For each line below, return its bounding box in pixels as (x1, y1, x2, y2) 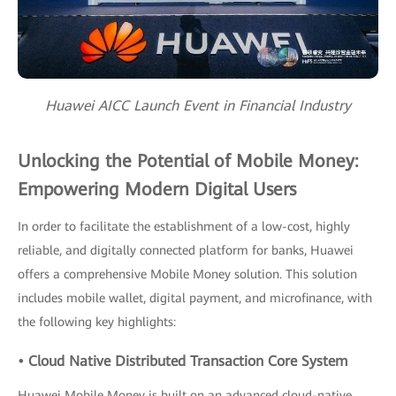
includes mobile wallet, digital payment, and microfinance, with (18, 291, 372, 306)
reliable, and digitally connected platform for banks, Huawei (18, 243, 354, 258)
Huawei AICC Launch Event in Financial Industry (45, 97, 351, 115)
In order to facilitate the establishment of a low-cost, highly (18, 219, 350, 234)
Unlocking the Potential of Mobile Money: (18, 150, 359, 172)
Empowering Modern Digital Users (18, 179, 296, 201)
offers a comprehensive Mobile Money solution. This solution (18, 267, 357, 282)
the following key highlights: (18, 315, 176, 330)
